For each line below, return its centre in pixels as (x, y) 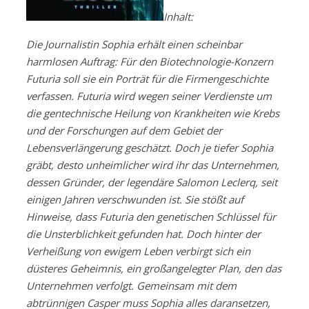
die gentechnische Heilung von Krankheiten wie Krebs (153, 113)
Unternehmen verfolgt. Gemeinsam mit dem (131, 286)
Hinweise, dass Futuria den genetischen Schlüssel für (151, 217)
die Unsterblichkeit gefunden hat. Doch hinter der (143, 234)
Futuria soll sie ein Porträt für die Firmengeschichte (147, 79)
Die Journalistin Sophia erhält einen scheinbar (134, 44)
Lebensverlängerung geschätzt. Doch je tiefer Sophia (150, 148)
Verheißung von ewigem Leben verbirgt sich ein (138, 251)
